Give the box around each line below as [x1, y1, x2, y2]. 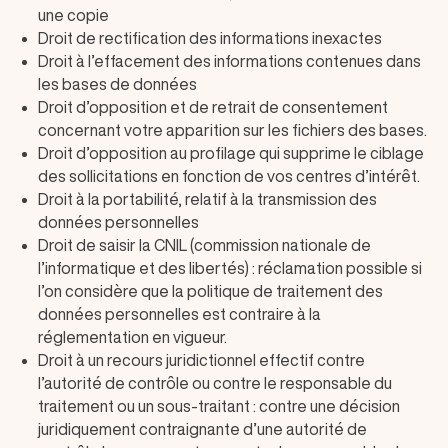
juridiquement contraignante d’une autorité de [38, 421, 367, 437]
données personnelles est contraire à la [38, 306, 321, 322]
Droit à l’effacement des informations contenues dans [38, 53, 421, 69]
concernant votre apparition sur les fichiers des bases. [38, 122, 427, 138]
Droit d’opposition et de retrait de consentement [38, 99, 388, 115]
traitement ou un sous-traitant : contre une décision [38, 398, 400, 414]
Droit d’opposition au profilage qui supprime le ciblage [38, 145, 424, 161]
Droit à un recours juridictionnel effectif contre [38, 352, 365, 368]
